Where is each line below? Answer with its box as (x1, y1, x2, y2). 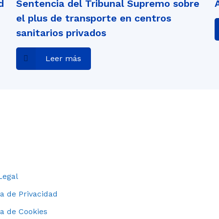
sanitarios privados (16, 27, 106, 39)
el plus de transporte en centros (16, 12, 171, 24)
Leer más (45, 54, 81, 63)
